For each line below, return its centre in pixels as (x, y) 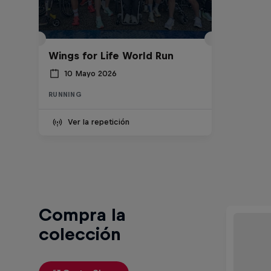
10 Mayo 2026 (90, 74)
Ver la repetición (99, 122)
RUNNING (65, 94)
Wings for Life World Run (111, 55)
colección (80, 234)
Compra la (82, 215)
